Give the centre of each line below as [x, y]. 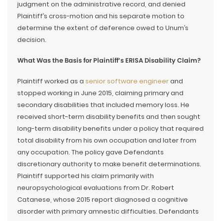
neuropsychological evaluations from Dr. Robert [96, 188]
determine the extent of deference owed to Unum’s [103, 28]
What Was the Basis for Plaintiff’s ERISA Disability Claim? [109, 60]
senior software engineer [127, 81]
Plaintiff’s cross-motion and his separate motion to [101, 16]
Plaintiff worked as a [51, 81]
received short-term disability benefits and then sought [109, 117]
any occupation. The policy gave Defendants [91, 152]
